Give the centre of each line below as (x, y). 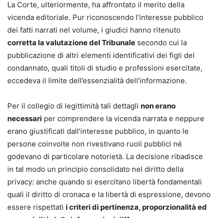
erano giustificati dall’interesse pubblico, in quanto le (98, 131)
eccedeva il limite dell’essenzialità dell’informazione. (97, 81)
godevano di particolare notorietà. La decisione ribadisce (105, 156)
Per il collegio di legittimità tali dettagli (74, 106)
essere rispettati (36, 207)
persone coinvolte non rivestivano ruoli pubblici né (95, 144)
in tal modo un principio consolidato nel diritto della (95, 169)
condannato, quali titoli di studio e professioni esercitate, (105, 68)
